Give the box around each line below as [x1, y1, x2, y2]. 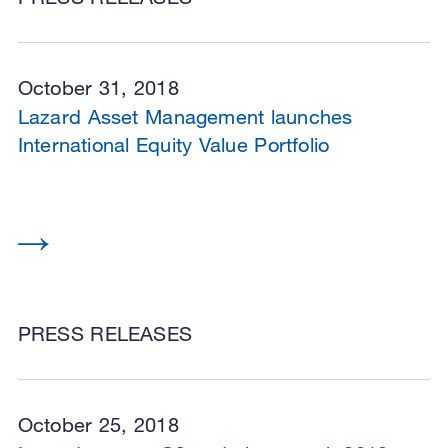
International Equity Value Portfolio [17, 132, 330, 156]
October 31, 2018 [17, 75, 179, 99]
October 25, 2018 [17, 413, 179, 437]
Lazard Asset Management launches [17, 104, 353, 128]
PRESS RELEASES [17, 322, 192, 346]
